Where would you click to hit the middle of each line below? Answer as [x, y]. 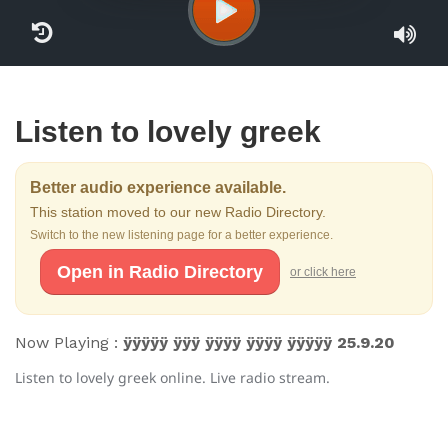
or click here [323, 271]
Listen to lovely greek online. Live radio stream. [172, 377]
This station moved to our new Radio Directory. [178, 212]
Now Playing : [69, 342]
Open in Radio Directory [160, 272]
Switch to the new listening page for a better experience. [181, 235]
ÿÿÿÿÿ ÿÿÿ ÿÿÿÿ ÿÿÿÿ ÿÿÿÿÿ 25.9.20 [259, 342]
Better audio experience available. [158, 187]
